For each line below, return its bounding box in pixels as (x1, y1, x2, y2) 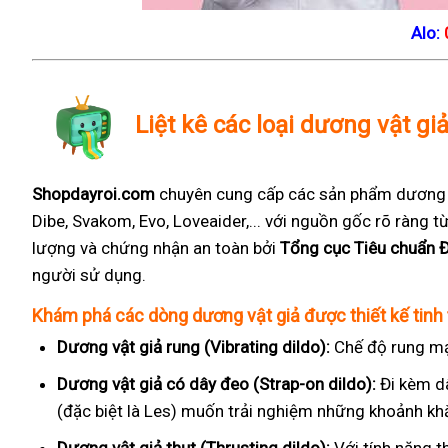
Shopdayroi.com (32, 184, 155, 204)
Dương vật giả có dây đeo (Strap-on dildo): (57, 374, 376, 394)
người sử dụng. (32, 265, 146, 285)
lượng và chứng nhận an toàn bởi (32, 238, 280, 258)
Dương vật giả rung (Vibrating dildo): (57, 337, 330, 357)
